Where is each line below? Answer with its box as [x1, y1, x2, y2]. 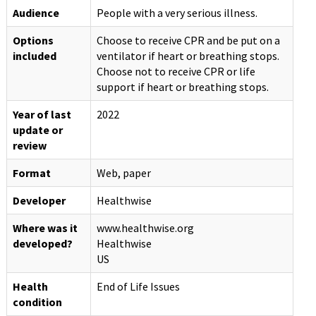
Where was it [12, 221, 78, 236]
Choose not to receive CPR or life [96, 64, 255, 79]
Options [12, 33, 54, 48]
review [12, 138, 47, 153]
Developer [12, 193, 66, 208]
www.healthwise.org [96, 221, 194, 236]
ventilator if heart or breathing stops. [96, 49, 279, 63]
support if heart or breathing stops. [96, 80, 269, 95]
